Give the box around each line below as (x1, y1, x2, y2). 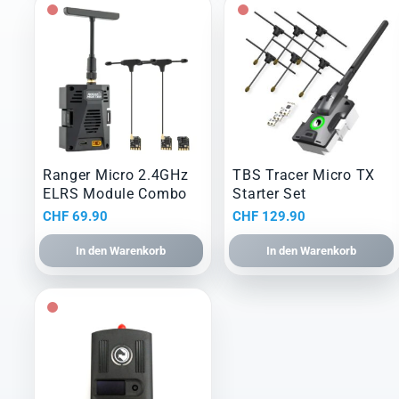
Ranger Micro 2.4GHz (42, 167, 189, 184)
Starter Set (232, 185, 306, 203)
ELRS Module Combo (42, 185, 188, 203)
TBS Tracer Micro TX (232, 167, 376, 184)
